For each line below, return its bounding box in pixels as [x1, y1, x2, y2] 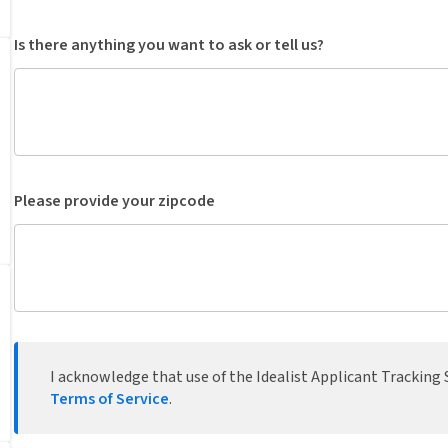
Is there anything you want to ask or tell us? [14, 34, 324, 56]
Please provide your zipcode [14, 190, 215, 212]
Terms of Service [50, 388, 169, 410]
